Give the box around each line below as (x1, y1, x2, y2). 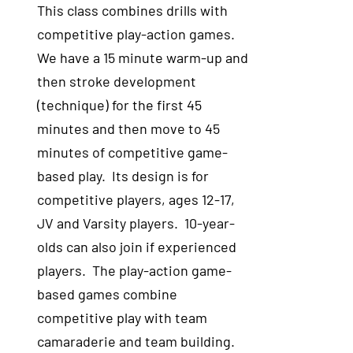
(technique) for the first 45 (37, 96, 203, 113)
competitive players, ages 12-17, (37, 191, 236, 208)
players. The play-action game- (37, 262, 232, 279)
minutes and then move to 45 (37, 120, 221, 137)
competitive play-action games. (37, 25, 239, 43)
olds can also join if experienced (37, 238, 237, 255)
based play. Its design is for (37, 167, 210, 184)
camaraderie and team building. (37, 333, 236, 350)
